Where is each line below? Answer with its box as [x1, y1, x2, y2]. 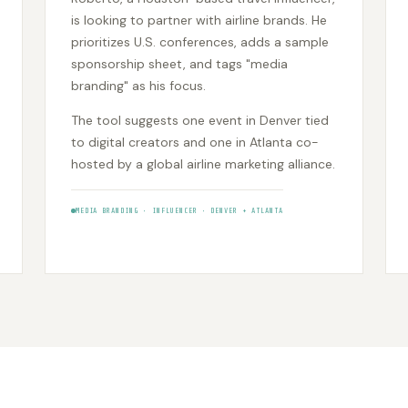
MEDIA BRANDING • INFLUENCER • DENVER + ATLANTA [75, 207, 283, 216]
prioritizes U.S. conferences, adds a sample [70, 34, 329, 51]
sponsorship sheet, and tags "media [70, 56, 288, 73]
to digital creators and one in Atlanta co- [70, 134, 319, 151]
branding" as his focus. [70, 77, 206, 95]
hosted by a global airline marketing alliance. [70, 156, 335, 173]
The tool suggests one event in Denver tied [70, 112, 329, 129]
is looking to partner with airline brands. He [70, 12, 327, 29]
